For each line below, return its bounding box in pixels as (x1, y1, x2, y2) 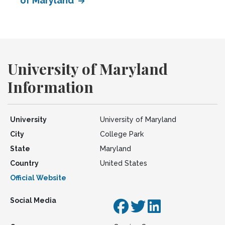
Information (8, 77, 93, 97)
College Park (99, 130, 144, 138)
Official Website (10, 174, 66, 182)
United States (99, 159, 147, 167)
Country (10, 159, 39, 167)
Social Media (10, 196, 56, 204)
